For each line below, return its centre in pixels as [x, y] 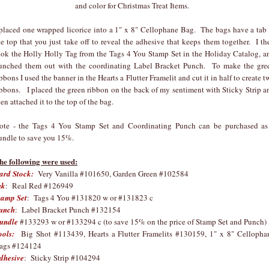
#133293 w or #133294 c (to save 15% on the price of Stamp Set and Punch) [142, 221]
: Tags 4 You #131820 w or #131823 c [90, 197]
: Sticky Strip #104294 [62, 257]
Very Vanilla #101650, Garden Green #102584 [111, 173]
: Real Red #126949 [39, 185]
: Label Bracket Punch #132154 [68, 209]
